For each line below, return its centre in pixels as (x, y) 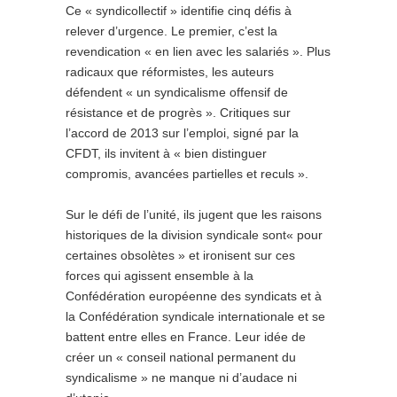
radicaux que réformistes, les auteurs (170, 72)
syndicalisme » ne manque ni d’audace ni (181, 378)
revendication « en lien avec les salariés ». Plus (198, 51)
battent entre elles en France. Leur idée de (186, 337)
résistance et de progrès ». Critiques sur (178, 113)
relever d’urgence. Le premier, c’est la (171, 31)
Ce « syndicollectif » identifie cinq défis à (179, 11)
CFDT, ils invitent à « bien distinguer (166, 153)
